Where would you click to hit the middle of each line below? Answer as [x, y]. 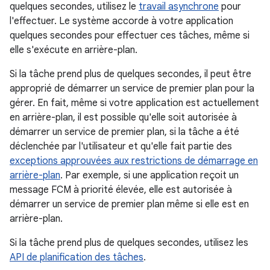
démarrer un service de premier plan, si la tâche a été [124, 132]
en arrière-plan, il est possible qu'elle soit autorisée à [123, 117]
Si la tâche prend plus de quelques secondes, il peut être [130, 74]
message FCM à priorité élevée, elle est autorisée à [121, 190]
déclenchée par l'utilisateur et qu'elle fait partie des [121, 146]
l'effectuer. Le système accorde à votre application [121, 21]
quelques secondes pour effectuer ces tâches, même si [130, 35]
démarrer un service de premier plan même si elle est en [129, 204]
